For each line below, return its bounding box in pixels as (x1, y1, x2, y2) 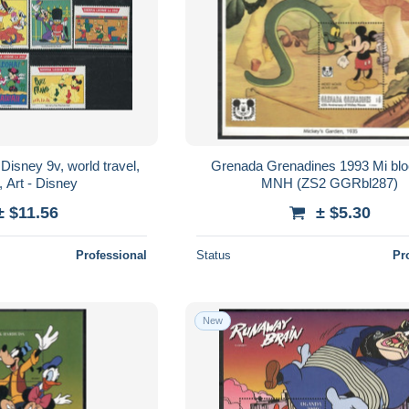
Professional (76, 247, 148, 262)
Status (196, 247, 232, 262)
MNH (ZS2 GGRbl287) (261, 174, 399, 191)
